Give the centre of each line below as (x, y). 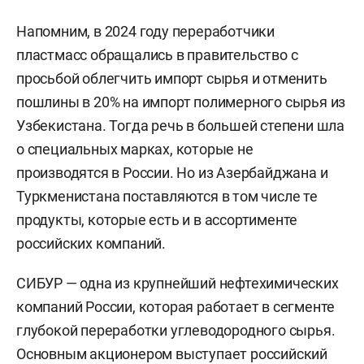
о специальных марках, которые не (135, 149)
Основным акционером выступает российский (172, 353)
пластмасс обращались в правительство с (157, 54)
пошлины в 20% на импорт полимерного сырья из (181, 102)
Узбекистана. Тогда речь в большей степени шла (180, 125)
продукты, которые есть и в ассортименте (157, 219)
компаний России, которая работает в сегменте (176, 306)
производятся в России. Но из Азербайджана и (172, 172)
